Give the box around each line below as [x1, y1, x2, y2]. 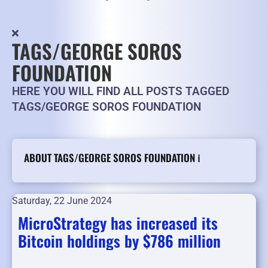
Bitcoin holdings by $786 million [18, 229, 221, 253]
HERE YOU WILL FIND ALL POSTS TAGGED [12, 84, 229, 99]
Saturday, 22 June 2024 [12, 195, 112, 207]
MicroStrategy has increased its [18, 211, 218, 235]
